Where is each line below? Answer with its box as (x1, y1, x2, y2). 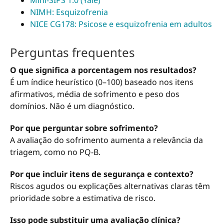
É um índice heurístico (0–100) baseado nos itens (10, 76, 193, 87)
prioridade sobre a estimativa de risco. (10, 192, 155, 203)
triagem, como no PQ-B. (10, 146, 100, 157)
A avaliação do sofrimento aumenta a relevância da (10, 134, 203, 145)
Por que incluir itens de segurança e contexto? (10, 168, 193, 179)
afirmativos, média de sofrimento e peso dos (10, 88, 179, 99)
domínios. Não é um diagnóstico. (10, 100, 134, 111)
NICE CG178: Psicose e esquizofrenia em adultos (30, 18, 212, 30)
